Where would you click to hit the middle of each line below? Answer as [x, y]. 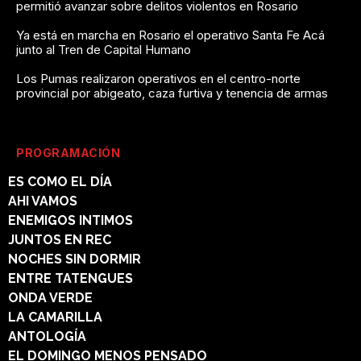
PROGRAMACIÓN [68, 152]
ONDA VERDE [50, 297]
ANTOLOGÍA [47, 336]
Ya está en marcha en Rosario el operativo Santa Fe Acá [170, 35]
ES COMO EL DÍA [60, 181]
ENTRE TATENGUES [71, 278]
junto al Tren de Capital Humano [104, 49]
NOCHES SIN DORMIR [75, 259]
